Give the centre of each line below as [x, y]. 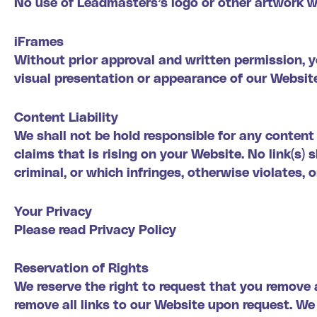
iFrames [39, 40]
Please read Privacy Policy [95, 229]
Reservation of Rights [81, 267]
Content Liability [66, 116]
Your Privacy [53, 210]
